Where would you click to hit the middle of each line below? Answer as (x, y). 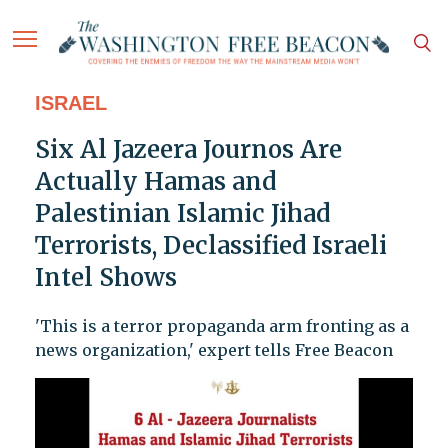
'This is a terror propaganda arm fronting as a (221, 326)
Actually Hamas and (155, 182)
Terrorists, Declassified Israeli (210, 246)
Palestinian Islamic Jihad (182, 214)
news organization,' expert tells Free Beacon (213, 350)
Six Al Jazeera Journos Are (188, 150)
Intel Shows (105, 278)
